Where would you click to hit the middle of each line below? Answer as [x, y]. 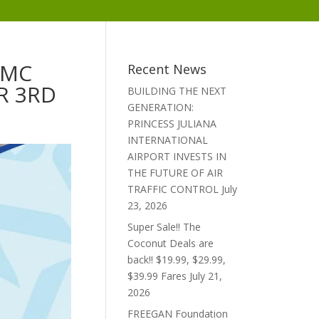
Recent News [167, 69]
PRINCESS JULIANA [172, 124]
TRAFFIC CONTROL [173, 189]
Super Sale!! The [164, 227]
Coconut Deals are [171, 243]
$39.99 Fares [157, 276]
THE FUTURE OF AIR [176, 173]
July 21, [206, 276]
